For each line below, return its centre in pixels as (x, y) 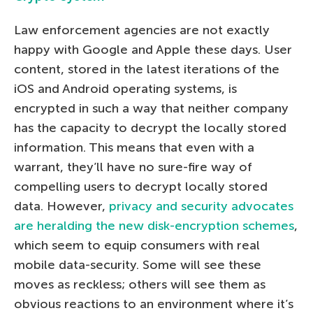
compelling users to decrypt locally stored (141, 186)
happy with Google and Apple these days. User (153, 49)
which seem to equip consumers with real (137, 245)
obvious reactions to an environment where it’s (154, 304)
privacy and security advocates (201, 206)
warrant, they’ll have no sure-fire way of (133, 167)
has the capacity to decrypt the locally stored (150, 128)
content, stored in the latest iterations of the (147, 69)
